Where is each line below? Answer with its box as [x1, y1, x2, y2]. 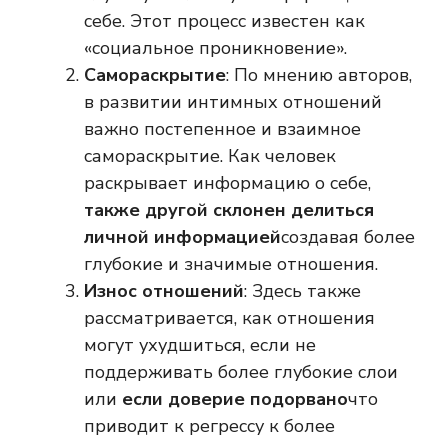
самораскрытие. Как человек [84, 144, 336, 169]
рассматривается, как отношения [84, 306, 375, 331]
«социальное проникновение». [84, 36, 347, 61]
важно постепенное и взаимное [84, 117, 361, 142]
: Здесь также [244, 279, 361, 304]
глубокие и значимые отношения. [84, 252, 378, 277]
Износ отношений [84, 279, 244, 304]
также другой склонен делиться [84, 198, 374, 223]
